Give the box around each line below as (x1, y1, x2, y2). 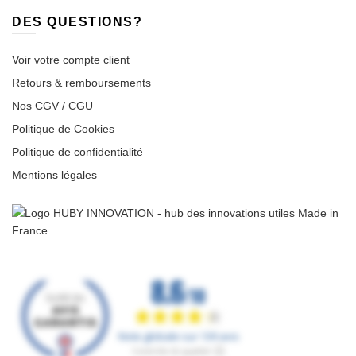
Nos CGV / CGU (12, 99, 93, 113)
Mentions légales (12, 168, 97, 182)
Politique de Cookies (12, 122, 114, 136)
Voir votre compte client (12, 53, 130, 67)
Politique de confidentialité (12, 145, 143, 159)
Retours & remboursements (12, 76, 151, 90)
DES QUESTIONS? (12, 15, 142, 29)
